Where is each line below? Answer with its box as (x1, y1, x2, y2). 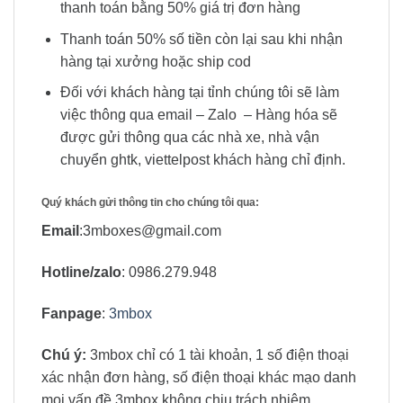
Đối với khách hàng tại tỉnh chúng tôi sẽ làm (59, 85, 339, 101)
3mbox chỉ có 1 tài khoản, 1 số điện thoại (86, 346, 349, 363)
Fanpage (41, 305, 102, 321)
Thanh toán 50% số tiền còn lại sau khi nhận (59, 31, 343, 47)
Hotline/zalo (41, 264, 121, 280)
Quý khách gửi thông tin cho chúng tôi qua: (41, 196, 259, 210)
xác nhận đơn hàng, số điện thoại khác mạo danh (41, 369, 356, 385)
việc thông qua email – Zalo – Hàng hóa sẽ (59, 107, 337, 123)
